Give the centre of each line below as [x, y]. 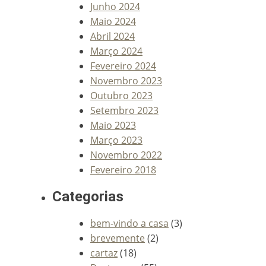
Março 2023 [116, 140]
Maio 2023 [113, 125]
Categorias [88, 196]
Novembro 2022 [126, 155]
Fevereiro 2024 [123, 66]
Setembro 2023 [124, 110]
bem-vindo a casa [129, 223]
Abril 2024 [113, 36]
